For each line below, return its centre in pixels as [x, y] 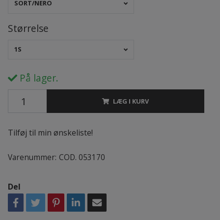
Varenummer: [32, 158]
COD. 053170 [82, 158]
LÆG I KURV [131, 101]
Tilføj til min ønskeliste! [50, 133]
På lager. [38, 78]
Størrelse [28, 28]
